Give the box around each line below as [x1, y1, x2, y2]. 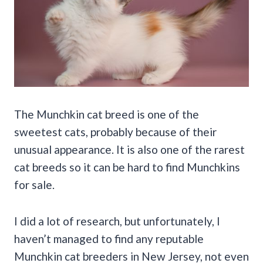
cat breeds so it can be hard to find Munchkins [14, 160, 240, 174]
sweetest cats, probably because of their [14, 124, 217, 139]
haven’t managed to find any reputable [14, 231, 204, 245]
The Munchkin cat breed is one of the [14, 107, 199, 121]
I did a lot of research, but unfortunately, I [14, 214, 220, 228]
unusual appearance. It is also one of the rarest [14, 142, 245, 156]
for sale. [14, 177, 55, 191]
